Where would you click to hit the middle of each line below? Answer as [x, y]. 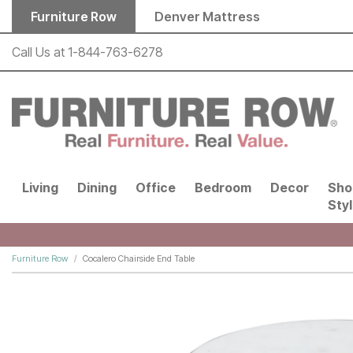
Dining [97, 188]
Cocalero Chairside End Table [139, 259]
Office [156, 188]
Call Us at [40, 52]
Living [40, 188]
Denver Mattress [207, 16]
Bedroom [223, 188]
